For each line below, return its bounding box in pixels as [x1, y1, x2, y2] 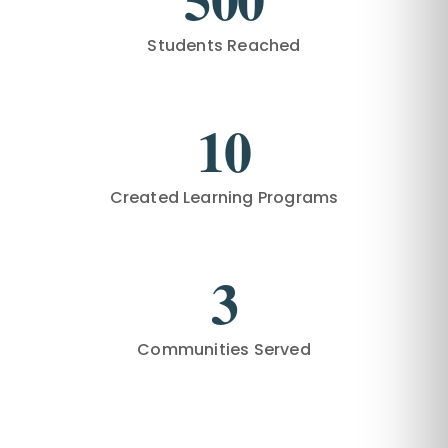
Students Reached [147, 33, 301, 57]
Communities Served [137, 337, 311, 361]
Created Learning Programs [109, 185, 339, 209]
